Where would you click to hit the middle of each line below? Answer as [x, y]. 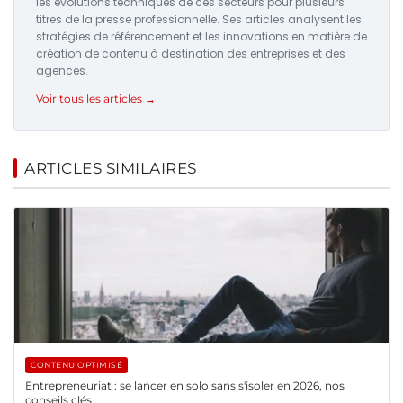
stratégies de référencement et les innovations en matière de [201, 37]
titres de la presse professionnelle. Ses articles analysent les [199, 20]
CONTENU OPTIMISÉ [76, 365]
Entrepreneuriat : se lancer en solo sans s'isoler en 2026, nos [185, 386]
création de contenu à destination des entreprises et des [191, 54]
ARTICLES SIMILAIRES [111, 169]
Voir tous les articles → [96, 99]
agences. [62, 71]
